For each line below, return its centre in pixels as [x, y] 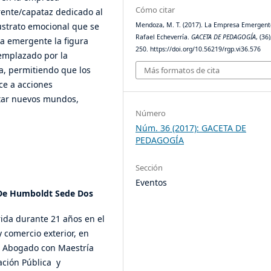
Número [151, 113]
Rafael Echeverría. [164, 37]
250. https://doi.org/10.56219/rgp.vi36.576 [198, 49]
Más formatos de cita [182, 70]
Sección [149, 168]
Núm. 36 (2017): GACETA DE [191, 128]
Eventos [152, 183]
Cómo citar [155, 9]
